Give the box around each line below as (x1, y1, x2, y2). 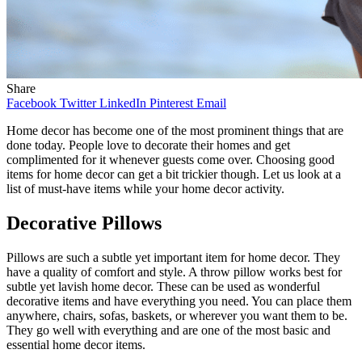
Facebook (6, 95, 57, 110)
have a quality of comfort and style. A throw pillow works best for (6, 264, 342, 279)
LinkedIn (99, 95, 146, 110)
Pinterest (149, 95, 193, 110)
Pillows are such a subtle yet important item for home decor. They (6, 250, 340, 264)
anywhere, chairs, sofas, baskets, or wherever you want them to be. (6, 308, 347, 322)
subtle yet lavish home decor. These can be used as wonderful (6, 279, 320, 293)
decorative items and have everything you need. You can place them (6, 293, 351, 308)
